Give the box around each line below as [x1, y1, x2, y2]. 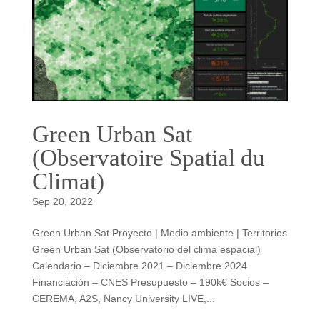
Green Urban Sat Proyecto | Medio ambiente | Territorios [31, 227, 287, 239]
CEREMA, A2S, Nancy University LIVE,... [31, 293, 215, 305]
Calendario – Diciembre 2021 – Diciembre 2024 [31, 260, 247, 272]
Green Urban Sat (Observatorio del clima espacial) [31, 244, 261, 256]
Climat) [31, 169, 104, 195]
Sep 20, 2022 [31, 196, 93, 208]
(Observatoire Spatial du [31, 145, 265, 171]
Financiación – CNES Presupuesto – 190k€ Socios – [31, 276, 269, 289]
